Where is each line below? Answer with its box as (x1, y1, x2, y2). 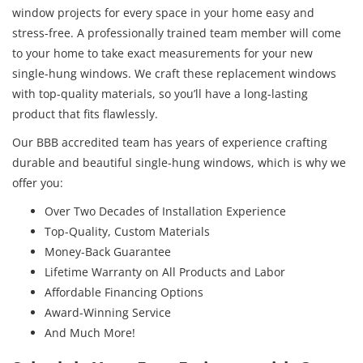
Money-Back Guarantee (45, 243, 171, 259)
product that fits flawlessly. (12, 105, 158, 122)
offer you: (12, 174, 63, 190)
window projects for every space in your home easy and (12, 4, 314, 20)
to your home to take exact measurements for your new (12, 45, 313, 61)
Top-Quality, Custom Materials (45, 223, 210, 239)
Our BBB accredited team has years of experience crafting (12, 134, 327, 150)
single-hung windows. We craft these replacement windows (12, 65, 336, 81)
